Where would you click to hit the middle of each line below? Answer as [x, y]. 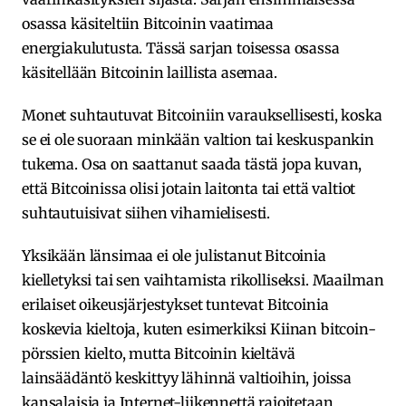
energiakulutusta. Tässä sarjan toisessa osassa [181, 48]
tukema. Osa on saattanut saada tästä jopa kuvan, [192, 164]
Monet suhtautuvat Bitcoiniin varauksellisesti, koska [202, 116]
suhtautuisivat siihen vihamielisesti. [146, 213]
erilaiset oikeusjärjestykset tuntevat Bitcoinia [175, 305]
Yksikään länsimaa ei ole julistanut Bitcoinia [174, 256]
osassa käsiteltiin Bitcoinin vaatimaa [148, 24]
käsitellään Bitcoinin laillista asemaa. [150, 73]
